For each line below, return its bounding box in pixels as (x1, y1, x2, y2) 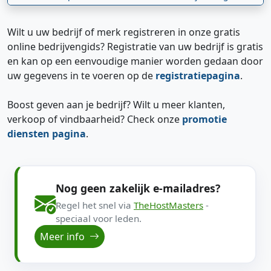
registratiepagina (155, 68, 240, 82)
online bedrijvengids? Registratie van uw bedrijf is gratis (7, 39, 263, 53)
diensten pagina (7, 126, 86, 140)
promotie (182, 112, 227, 126)
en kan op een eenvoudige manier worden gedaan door (7, 54, 263, 68)
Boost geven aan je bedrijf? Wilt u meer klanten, (7, 97, 225, 111)
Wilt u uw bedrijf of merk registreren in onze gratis (7, 25, 240, 39)
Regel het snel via (56, 199, 134, 212)
